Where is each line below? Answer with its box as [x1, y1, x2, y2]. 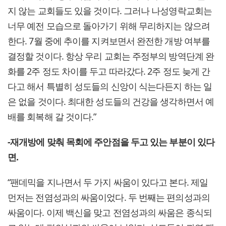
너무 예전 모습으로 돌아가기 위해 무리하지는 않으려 [8, 20, 210, 32]
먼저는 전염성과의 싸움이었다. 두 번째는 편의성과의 [8, 191, 210, 204]
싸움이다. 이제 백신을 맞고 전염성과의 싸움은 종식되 [8, 206, 212, 219]
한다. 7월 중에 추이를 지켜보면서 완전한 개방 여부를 [8, 35, 210, 47]
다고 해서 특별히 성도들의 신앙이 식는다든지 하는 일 [8, 80, 212, 93]
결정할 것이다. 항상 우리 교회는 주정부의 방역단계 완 [8, 50, 214, 63]
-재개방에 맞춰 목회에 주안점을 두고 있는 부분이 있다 [8, 136, 215, 148]
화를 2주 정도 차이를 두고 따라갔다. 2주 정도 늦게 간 [8, 65, 210, 78]
